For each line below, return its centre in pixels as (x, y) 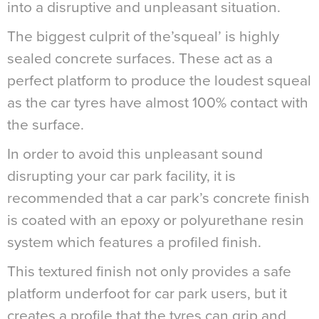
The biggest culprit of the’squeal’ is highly (143, 36)
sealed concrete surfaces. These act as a (140, 58)
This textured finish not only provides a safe (149, 271)
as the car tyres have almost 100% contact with (158, 103)
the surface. (46, 125)
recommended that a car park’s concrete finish (158, 198)
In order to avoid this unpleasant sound (135, 154)
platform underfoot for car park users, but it (147, 293)
